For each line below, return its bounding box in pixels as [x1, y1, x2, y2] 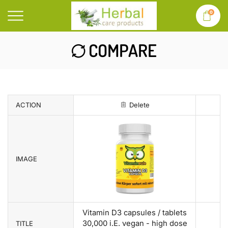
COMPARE [88, 39, 157, 61]
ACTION [16, 101, 41, 109]
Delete [129, 101, 150, 109]
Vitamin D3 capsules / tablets [82, 208, 187, 217]
